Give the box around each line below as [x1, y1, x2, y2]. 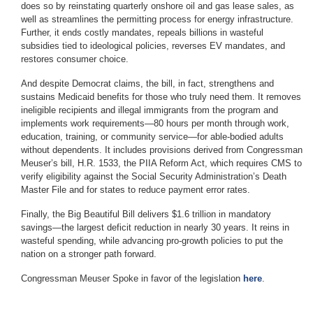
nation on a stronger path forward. [21, 249, 156, 260]
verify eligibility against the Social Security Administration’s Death [21, 171, 286, 182]
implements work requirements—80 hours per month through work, [21, 118, 289, 129]
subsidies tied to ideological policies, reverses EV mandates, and [21, 41, 285, 52]
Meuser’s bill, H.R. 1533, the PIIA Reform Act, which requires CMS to [21, 158, 302, 169]
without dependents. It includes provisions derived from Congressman [21, 145, 303, 156]
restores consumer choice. [21, 54, 131, 65]
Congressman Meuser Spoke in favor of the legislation [21, 273, 243, 284]
